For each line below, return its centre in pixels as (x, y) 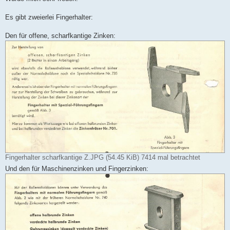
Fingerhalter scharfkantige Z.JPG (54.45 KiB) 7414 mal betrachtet (103, 158)
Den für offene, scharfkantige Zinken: (60, 36)
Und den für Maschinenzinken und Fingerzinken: (77, 169)
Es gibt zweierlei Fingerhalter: (49, 17)
